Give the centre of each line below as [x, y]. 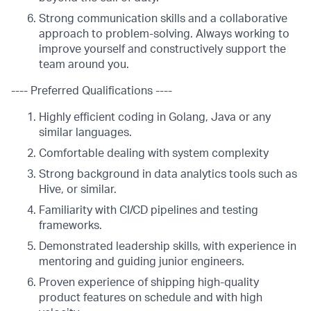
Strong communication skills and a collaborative [163, 19]
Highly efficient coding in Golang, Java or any [155, 117]
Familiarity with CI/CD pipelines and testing [149, 210]
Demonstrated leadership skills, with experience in [168, 246]
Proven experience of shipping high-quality [149, 283]
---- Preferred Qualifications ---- [92, 91]
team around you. [84, 65]
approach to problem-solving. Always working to [164, 34]
